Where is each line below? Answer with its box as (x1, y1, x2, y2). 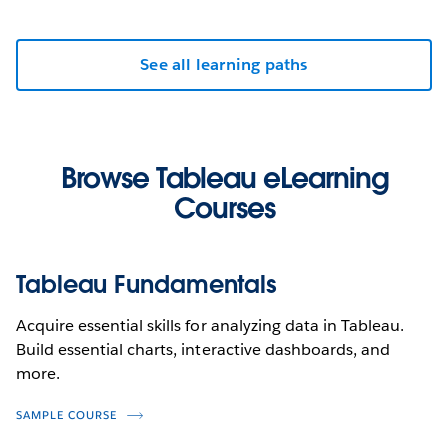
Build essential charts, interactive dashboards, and (16, 338, 390, 360)
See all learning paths (140, 53, 308, 75)
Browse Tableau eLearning (60, 159, 388, 196)
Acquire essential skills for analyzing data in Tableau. (16, 314, 405, 336)
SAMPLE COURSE (16, 407, 117, 423)
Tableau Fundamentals (16, 268, 278, 300)
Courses (173, 189, 275, 226)
